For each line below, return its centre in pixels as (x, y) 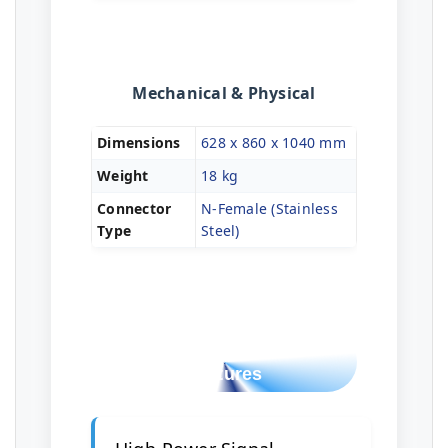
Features (224, 374)
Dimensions (139, 142)
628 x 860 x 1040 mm (273, 142)
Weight (123, 175)
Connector (134, 208)
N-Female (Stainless (269, 208)
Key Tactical (224, 349)
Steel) (220, 230)
